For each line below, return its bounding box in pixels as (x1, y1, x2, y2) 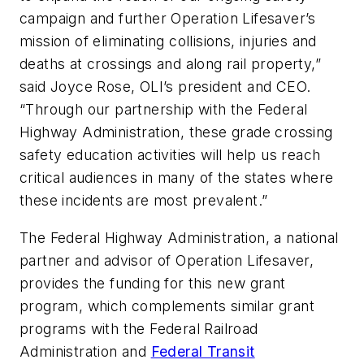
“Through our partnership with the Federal (19, 101, 308, 119)
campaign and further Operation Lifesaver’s (19, 10, 316, 28)
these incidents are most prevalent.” (19, 192, 268, 210)
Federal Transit (150, 343, 255, 361)
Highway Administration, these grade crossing (19, 123, 333, 141)
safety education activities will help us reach (19, 146, 321, 164)
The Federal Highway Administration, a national (19, 229, 339, 247)
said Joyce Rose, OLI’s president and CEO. (19, 78, 311, 96)
